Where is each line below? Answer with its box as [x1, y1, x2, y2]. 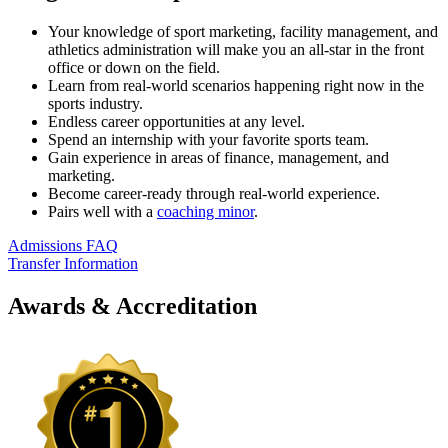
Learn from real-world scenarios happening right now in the [48, 76, 424, 94]
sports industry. [48, 94, 143, 112]
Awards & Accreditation [8, 292, 257, 319]
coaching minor [157, 202, 254, 220]
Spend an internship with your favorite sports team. [48, 130, 369, 148]
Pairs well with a [48, 202, 157, 220]
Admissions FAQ [8, 236, 118, 254]
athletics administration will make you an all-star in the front [48, 40, 424, 58]
